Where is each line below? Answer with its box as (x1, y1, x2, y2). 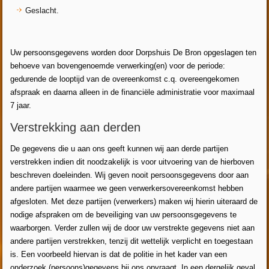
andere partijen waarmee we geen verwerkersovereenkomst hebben (10, 183, 244, 193)
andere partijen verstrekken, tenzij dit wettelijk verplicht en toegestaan (10, 236, 253, 246)
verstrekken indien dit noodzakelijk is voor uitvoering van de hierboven (10, 157, 255, 166)
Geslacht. (25, 5, 59, 15)
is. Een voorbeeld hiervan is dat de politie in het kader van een (10, 249, 228, 259)
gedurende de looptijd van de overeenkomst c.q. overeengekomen (10, 74, 240, 83)
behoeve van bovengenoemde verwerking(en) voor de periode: (10, 61, 226, 70)
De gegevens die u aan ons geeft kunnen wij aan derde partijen (10, 144, 229, 153)
